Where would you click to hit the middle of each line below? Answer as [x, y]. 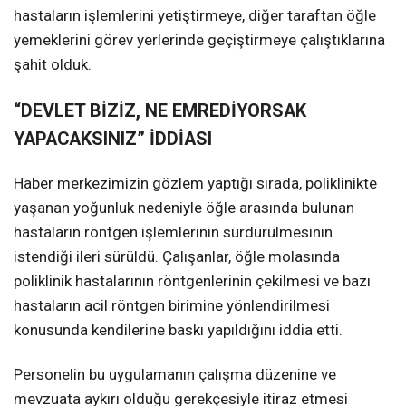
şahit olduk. [53, 64]
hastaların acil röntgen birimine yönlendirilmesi [172, 305]
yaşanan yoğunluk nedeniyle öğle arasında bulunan [184, 207]
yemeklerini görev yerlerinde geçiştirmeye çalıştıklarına [199, 39]
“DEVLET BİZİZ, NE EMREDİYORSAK [160, 111]
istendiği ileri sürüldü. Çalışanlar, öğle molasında [177, 256]
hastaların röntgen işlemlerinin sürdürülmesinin [173, 232]
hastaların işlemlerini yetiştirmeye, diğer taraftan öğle [195, 15]
